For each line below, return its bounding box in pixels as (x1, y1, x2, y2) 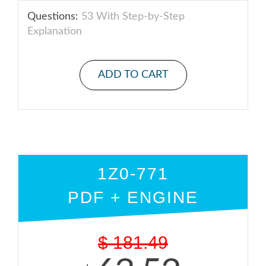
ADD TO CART (97, 69, 169, 80)
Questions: (27, 11, 78, 22)
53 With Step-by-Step (78, 11, 185, 22)
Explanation (27, 26, 82, 37)
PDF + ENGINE (68, 188, 198, 207)
